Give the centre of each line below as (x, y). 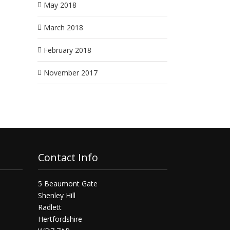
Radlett (50, 207)
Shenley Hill (56, 195)
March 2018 (63, 27)
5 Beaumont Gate (68, 184)
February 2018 (68, 50)
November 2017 (71, 73)
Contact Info (68, 157)
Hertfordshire (60, 219)
